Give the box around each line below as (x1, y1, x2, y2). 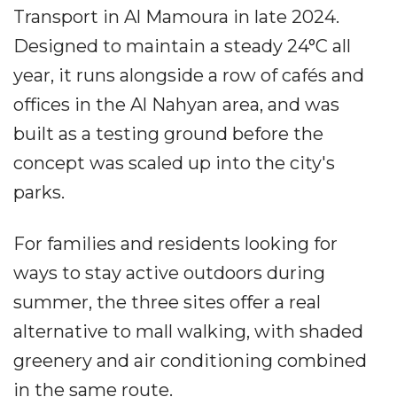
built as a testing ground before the (13, 122, 323, 144)
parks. (13, 181, 65, 203)
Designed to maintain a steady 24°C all (13, 35, 351, 57)
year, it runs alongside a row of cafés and (13, 64, 364, 86)
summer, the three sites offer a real (13, 291, 321, 313)
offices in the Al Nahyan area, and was (13, 93, 339, 115)
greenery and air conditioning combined (13, 349, 367, 371)
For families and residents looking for (13, 232, 338, 254)
